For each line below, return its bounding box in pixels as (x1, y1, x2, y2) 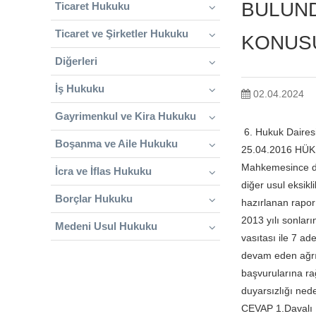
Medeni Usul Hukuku (55, 220, 157, 232)
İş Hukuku (55, 83, 104, 95)
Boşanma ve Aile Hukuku (55, 138, 178, 150)
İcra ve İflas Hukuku (55, 165, 152, 177)
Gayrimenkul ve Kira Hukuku (55, 110, 196, 122)
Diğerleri (55, 55, 97, 67)
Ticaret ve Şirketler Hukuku (55, 28, 188, 39)
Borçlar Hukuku (55, 193, 133, 205)
